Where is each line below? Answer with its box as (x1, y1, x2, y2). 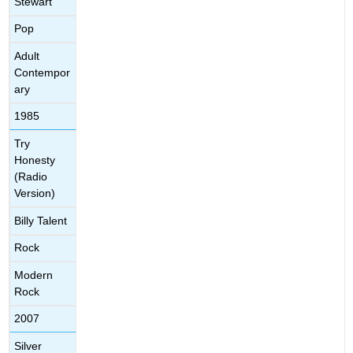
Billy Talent (14, 214, 68, 227)
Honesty (14, 154, 56, 167)
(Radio (14, 170, 48, 184)
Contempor (14, 65, 71, 79)
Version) (14, 187, 56, 200)
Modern (14, 268, 54, 281)
